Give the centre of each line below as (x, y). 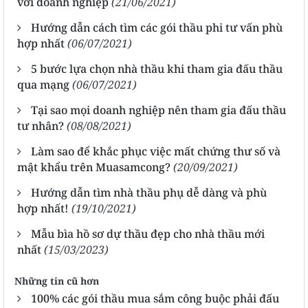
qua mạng (43, 84)
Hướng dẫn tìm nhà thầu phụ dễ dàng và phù (149, 192)
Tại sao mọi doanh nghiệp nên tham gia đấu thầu (158, 110)
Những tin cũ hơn (57, 280)
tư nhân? (41, 125)
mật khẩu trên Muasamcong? (94, 167)
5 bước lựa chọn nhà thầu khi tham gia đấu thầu (157, 68)
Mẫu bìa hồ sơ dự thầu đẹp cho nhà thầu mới (148, 233)
